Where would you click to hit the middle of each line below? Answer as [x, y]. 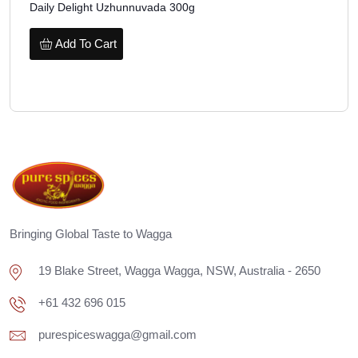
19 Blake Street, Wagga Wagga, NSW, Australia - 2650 [179, 271]
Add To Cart [86, 44]
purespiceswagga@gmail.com [117, 335]
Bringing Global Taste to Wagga [91, 234]
